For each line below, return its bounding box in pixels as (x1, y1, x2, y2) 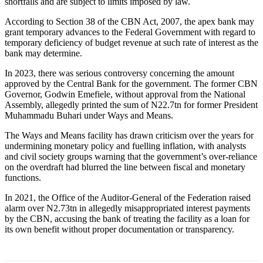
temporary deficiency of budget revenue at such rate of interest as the (5, 38, 258, 48)
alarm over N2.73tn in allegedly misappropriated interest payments (5, 203, 250, 214)
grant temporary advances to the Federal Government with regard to (5, 27, 255, 38)
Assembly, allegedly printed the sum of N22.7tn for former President (5, 100, 258, 110)
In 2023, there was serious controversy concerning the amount (5, 68, 234, 79)
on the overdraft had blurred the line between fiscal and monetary (5, 162, 245, 173)
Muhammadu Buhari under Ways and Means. (5, 110, 173, 121)
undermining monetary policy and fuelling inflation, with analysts (5, 141, 246, 151)
